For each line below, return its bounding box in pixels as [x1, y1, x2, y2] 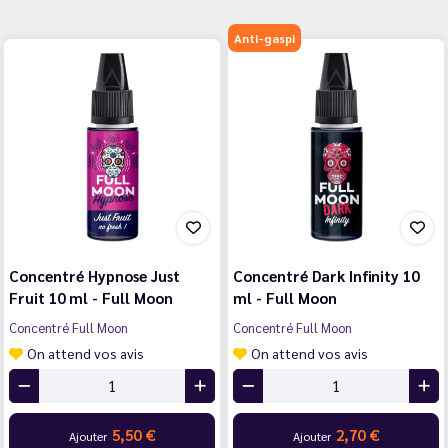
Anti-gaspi [234, 29, 295, 46]
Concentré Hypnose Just [9, 265, 180, 285]
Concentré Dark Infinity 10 [233, 265, 419, 285]
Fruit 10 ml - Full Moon [9, 287, 173, 307]
